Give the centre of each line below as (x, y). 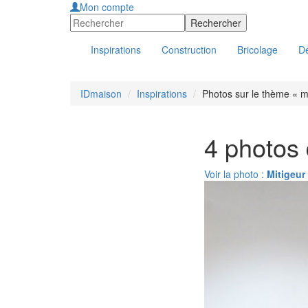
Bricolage (257, 49)
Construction (189, 49)
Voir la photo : (235, 174)
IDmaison (101, 93)
